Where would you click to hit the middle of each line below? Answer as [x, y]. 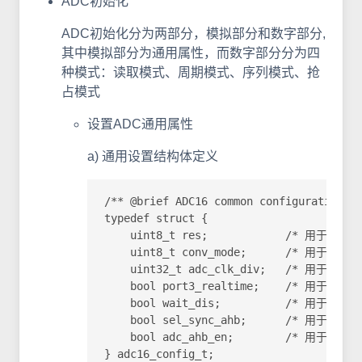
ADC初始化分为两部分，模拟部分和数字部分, [194, 33]
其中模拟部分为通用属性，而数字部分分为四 [191, 53]
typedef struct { [156, 219]
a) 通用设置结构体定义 [153, 156]
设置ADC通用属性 [140, 124]
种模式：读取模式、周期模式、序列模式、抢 [191, 72]
